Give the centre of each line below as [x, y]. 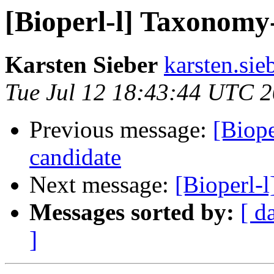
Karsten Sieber [81, 65]
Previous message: [121, 130]
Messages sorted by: [132, 212]
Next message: [102, 185]
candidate [75, 157]
